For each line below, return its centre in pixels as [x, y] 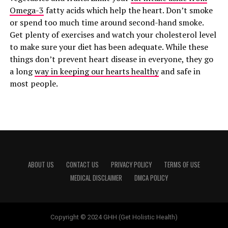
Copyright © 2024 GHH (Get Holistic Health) [114, 217]
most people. [34, 83]
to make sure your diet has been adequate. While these [109, 47]
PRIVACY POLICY [131, 165]
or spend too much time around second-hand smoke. [106, 22]
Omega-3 [26, 10]
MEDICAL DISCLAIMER [96, 178]
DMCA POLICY [151, 178]
